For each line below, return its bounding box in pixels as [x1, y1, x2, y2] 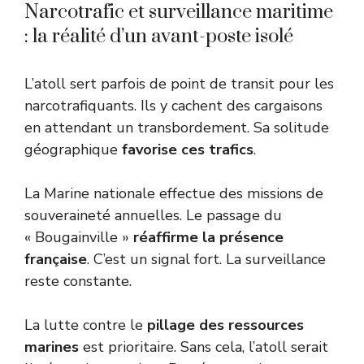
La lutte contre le [24, 314, 147, 335]
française [24, 249, 87, 269]
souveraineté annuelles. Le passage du [24, 205, 282, 225]
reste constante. [24, 271, 132, 291]
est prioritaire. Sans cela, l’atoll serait [79, 336, 328, 357]
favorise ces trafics [122, 139, 253, 159]
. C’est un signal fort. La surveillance [87, 249, 326, 269]
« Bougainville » [24, 227, 133, 247]
